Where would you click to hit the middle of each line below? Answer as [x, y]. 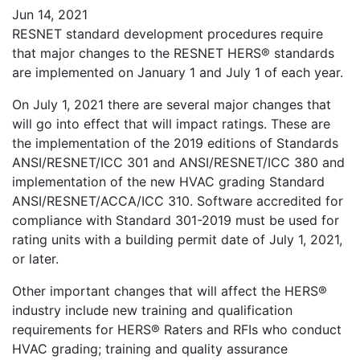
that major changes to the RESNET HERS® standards [173, 53]
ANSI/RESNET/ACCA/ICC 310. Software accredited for [178, 201]
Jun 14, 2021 [50, 14]
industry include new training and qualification [152, 310]
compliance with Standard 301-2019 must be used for [176, 220]
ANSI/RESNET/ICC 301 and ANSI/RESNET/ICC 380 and [178, 162]
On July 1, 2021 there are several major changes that [172, 104]
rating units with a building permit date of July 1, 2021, [177, 239]
